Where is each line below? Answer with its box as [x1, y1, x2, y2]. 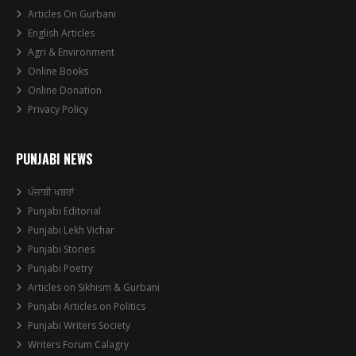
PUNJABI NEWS [16, 149, 93, 168]
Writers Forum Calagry [28, 338, 129, 351]
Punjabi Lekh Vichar [28, 223, 114, 237]
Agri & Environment [28, 45, 114, 59]
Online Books [28, 64, 88, 78]
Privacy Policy [28, 103, 88, 116]
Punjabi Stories [28, 242, 95, 256]
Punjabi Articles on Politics [28, 300, 145, 313]
